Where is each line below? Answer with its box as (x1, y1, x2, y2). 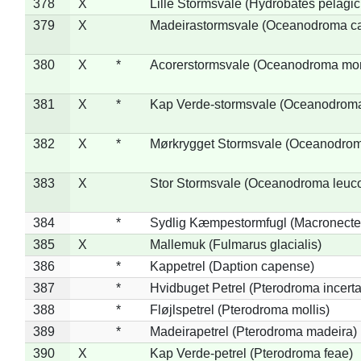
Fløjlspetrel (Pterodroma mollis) (149, 302, 330, 317)
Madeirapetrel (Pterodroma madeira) (149, 324, 357, 338)
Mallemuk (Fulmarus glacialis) (149, 237, 322, 251)
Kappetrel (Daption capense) (149, 259, 314, 273)
